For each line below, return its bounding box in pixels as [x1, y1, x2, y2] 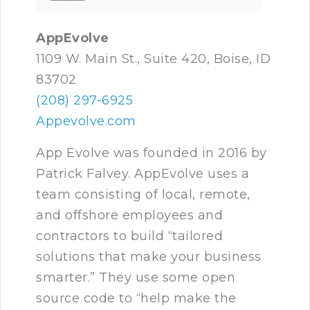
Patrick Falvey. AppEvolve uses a [36, 166, 249, 182]
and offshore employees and [36, 208, 223, 224]
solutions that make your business [36, 249, 262, 265]
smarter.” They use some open [36, 270, 235, 286]
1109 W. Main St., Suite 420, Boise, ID [36, 51, 271, 67]
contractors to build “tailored [36, 228, 223, 244]
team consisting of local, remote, [36, 187, 250, 203]
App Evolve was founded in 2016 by [36, 145, 267, 161]
